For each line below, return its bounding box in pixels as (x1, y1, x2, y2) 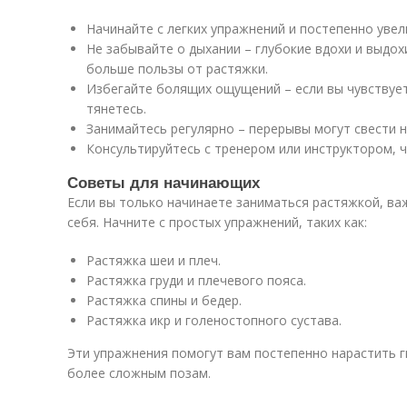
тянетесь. (86, 100, 146, 117)
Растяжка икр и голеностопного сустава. (86, 312, 342, 329)
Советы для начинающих (67, 171, 260, 193)
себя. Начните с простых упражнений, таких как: (67, 213, 367, 231)
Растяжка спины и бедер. (86, 292, 242, 309)
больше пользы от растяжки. (86, 60, 268, 77)
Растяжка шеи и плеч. (86, 252, 221, 269)
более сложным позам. (67, 364, 211, 382)
